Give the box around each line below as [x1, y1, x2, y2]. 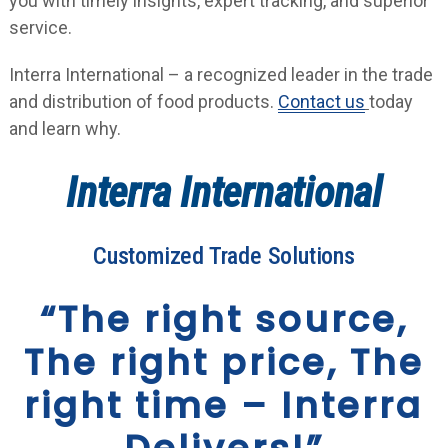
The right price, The [23, 336, 424, 388]
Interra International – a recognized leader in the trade [8, 63, 433, 85]
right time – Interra [24, 379, 424, 431]
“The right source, [39, 293, 408, 345]
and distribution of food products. [8, 90, 278, 112]
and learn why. [8, 117, 121, 139]
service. [8, 16, 72, 38]
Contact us [277, 90, 365, 112]
